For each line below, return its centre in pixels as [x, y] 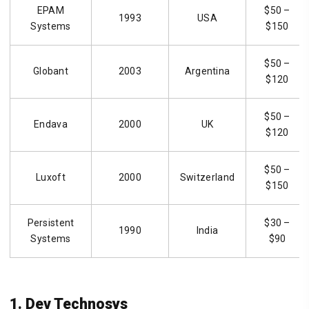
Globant [51, 71]
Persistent [51, 222]
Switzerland [207, 177]
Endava [51, 124]
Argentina [207, 71]
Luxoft [51, 177]
